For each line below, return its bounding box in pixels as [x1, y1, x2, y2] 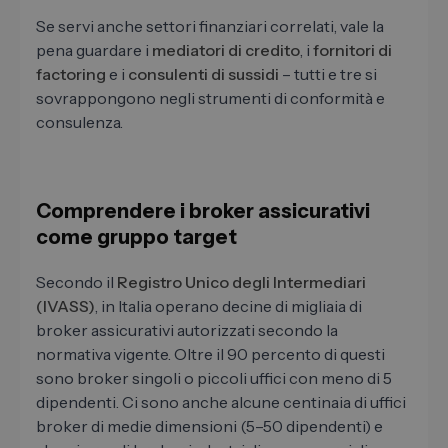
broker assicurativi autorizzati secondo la [36, 320, 338, 341]
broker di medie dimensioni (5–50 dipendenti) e [36, 416, 383, 437]
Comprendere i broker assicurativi [36, 199, 370, 224]
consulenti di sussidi [128, 64, 279, 85]
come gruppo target [36, 225, 237, 250]
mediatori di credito [152, 40, 300, 61]
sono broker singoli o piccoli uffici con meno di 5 [36, 368, 392, 389]
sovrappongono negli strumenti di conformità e [36, 88, 385, 109]
